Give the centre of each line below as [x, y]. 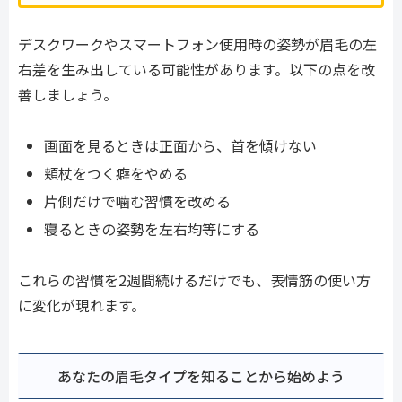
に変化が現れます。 [82, 306]
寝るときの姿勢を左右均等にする [152, 229]
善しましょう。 [68, 95]
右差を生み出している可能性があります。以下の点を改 [197, 70]
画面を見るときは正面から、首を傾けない [181, 145]
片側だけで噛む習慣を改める [138, 201]
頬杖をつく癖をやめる [116, 174]
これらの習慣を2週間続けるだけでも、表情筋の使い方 [194, 280]
